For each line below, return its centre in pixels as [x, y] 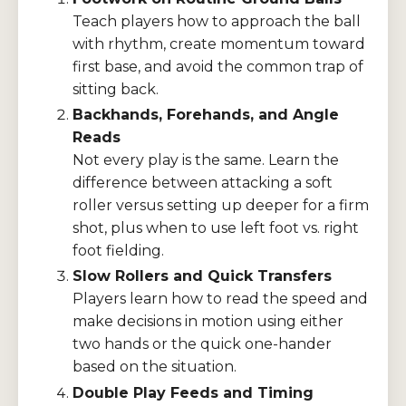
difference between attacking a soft [203, 183]
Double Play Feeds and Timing [193, 392]
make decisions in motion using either [208, 322]
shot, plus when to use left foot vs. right [216, 228]
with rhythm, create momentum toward [219, 44]
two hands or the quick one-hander [202, 344]
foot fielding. [118, 251]
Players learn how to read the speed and [220, 299]
